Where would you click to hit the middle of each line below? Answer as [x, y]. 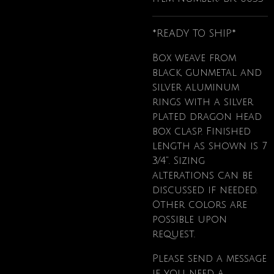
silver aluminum [196, 87]
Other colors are [200, 205]
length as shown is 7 [209, 146]
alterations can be [202, 176]
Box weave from [194, 58]
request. [174, 234]
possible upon [190, 220]
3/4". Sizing [179, 161]
